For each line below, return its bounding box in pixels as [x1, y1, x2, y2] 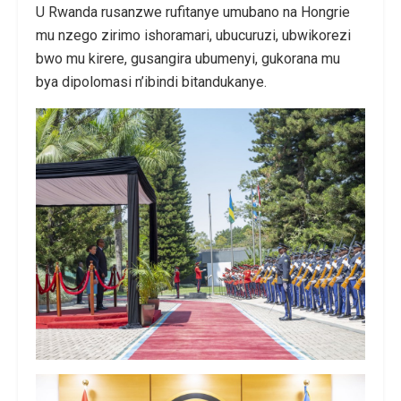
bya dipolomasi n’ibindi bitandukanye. [36, 73, 267, 90]
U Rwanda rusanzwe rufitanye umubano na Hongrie [36, 3, 350, 21]
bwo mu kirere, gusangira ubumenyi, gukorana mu [36, 49, 340, 67]
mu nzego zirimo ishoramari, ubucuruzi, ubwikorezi [36, 26, 351, 44]
